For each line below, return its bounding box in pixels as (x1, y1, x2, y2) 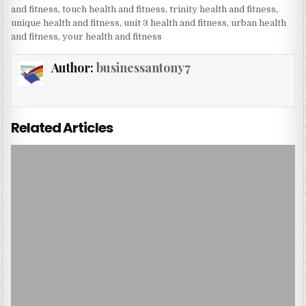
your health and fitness (62, 31, 163, 42)
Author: (51, 59, 96, 76)
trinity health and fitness (169, 3, 277, 14)
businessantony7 (96, 59, 191, 76)
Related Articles (11, 117, 113, 137)
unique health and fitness (11, 17, 120, 28)
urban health (231, 17, 287, 28)
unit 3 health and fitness (124, 17, 227, 28)
